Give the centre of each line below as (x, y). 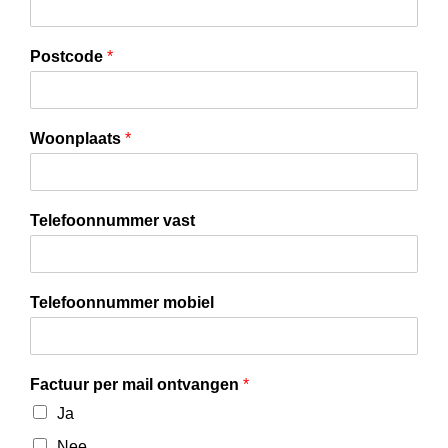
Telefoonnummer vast (113, 220)
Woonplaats (78, 138)
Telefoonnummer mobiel (122, 302)
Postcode (69, 56)
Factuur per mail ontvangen (137, 384)
